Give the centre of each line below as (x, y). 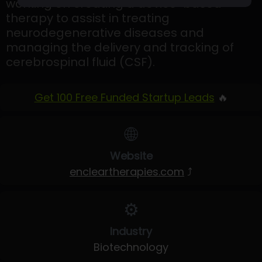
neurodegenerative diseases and (105, 33)
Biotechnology (131, 247)
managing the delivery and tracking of (120, 47)
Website (131, 156)
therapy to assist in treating (88, 18)
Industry (131, 231)
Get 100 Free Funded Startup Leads (124, 97)
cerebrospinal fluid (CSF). (80, 62)
